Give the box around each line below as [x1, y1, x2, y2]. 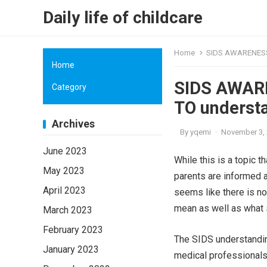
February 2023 [43, 224, 103, 235]
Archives [52, 118, 95, 130]
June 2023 [43, 145, 87, 157]
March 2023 [43, 204, 92, 216]
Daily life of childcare [43, 8, 203, 27]
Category [52, 82, 86, 92]
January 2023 [43, 244, 99, 255]
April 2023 [43, 185, 86, 196]
